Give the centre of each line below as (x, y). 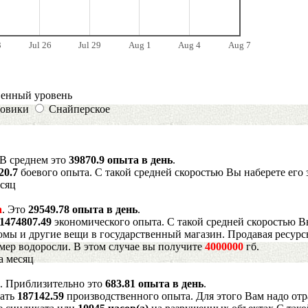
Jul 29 (89, 45)
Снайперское (79, 109)
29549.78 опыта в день (83, 209)
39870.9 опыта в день (121, 159)
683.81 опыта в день (154, 283)
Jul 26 (40, 45)
